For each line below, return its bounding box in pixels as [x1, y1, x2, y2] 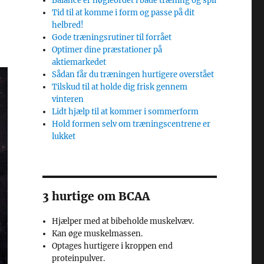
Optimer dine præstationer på [52, 45, 163, 55]
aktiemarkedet [52, 57, 107, 67]
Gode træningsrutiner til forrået [52, 32, 172, 42]
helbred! [52, 20, 84, 30]
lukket [52, 131, 76, 141]
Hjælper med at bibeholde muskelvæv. [52, 216, 194, 226]
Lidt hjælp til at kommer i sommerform [52, 107, 199, 117]
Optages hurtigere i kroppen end [52, 241, 173, 251]
